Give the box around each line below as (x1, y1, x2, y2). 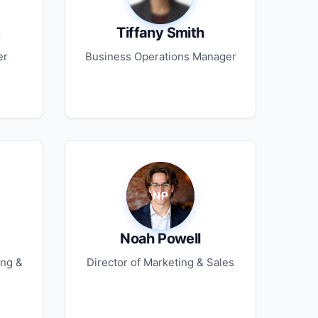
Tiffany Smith (116, 24, 204, 41)
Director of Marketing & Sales (87, 256, 234, 269)
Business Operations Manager (84, 50, 236, 63)
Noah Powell (120, 230, 201, 247)
